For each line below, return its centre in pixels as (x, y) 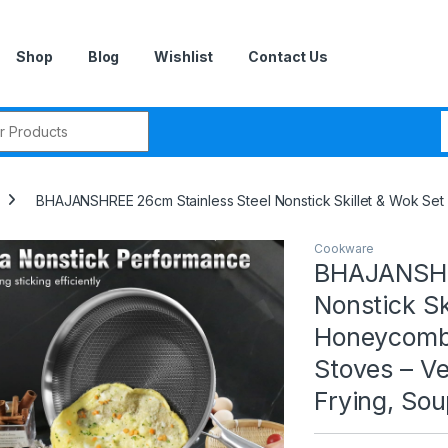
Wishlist (184, 57)
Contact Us (288, 57)
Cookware (344, 248)
